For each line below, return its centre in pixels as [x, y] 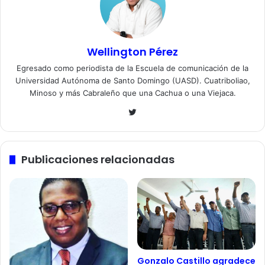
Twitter [151, 111]
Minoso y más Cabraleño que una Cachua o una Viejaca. [132, 93]
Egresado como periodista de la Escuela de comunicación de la [132, 68]
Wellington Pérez [132, 51]
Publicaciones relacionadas [98, 159]
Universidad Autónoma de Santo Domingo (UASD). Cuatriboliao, [132, 80]
